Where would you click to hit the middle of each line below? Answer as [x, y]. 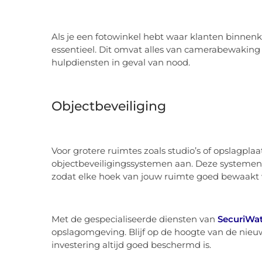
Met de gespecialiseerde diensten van [135, 219]
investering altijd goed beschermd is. [131, 244]
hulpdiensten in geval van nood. [121, 62]
